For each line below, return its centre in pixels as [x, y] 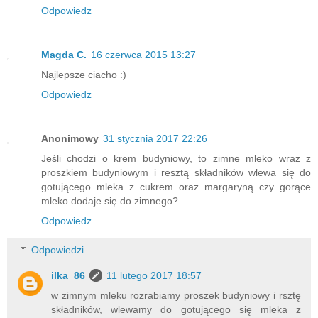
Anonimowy [70, 138]
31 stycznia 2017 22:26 [155, 138]
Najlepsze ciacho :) [84, 74]
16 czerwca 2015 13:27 [143, 54]
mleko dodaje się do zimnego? [110, 201]
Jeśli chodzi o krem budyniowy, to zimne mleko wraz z [176, 158]
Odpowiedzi [58, 250]
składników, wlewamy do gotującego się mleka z [176, 310]
